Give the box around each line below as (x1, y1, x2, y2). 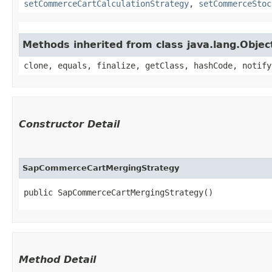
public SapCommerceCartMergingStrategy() (24, 187, 213, 197)
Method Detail (19, 253, 96, 265)
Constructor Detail (19, 118, 120, 130)
